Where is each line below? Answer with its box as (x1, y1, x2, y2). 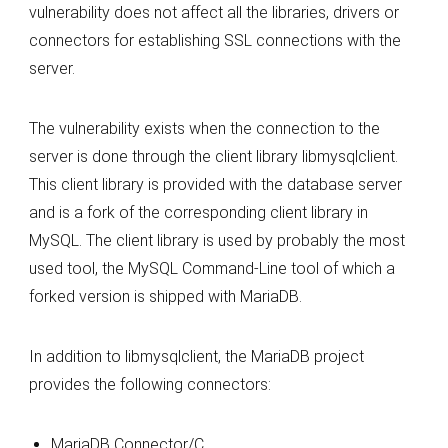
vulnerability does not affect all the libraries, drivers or (28, 3, 399, 22)
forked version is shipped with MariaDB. (28, 287, 302, 306)
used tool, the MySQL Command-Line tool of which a (28, 259, 395, 278)
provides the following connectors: (28, 375, 271, 394)
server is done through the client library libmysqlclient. (28, 147, 398, 166)
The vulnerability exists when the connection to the (28, 119, 380, 138)
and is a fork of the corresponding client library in (28, 203, 368, 222)
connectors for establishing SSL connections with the (28, 31, 401, 50)
